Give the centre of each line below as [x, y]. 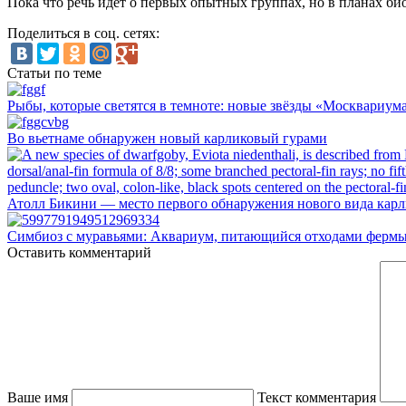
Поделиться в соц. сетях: [83, 33]
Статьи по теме [54, 72]
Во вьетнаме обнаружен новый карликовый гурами [167, 138]
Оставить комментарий [79, 252]
